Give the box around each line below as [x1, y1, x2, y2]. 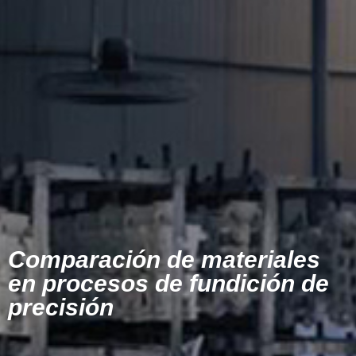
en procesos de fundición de [8, 270, 329, 297]
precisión [8, 294, 114, 321]
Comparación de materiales [8, 246, 320, 273]
